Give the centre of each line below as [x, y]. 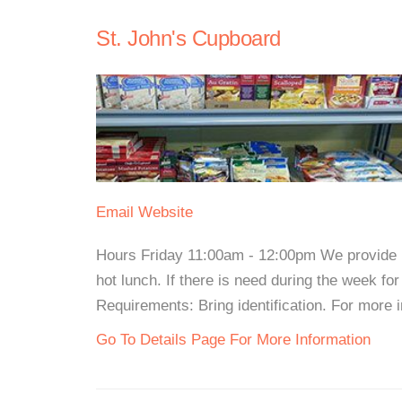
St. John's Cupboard [188, 38]
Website [166, 212]
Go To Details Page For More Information [233, 340]
